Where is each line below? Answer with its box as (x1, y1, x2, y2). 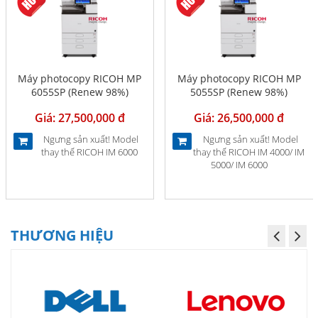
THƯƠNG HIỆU (11, 226, 114, 245)
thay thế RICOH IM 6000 (40, 146, 138, 158)
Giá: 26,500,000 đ (194, 110, 285, 126)
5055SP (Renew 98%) (190, 85, 288, 99)
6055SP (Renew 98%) (31, 85, 128, 99)
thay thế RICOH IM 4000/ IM (192, 146, 305, 158)
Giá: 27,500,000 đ (34, 110, 125, 126)
